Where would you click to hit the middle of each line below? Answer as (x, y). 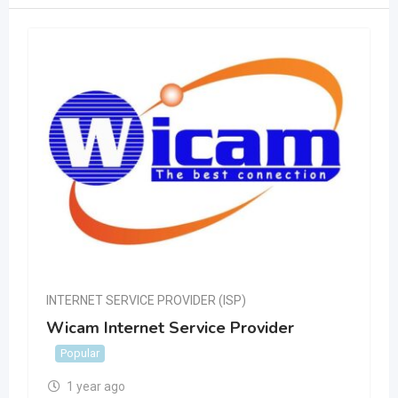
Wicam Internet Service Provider (170, 328)
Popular (80, 353)
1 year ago (96, 386)
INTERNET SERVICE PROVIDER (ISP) (146, 300)
